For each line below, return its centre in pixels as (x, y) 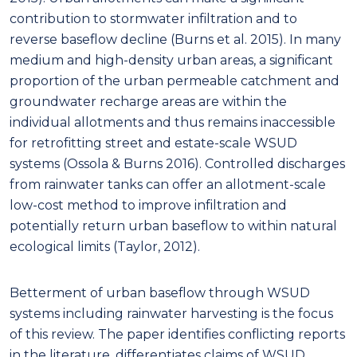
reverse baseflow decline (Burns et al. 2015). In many (175, 39)
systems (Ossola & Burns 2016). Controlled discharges (177, 163)
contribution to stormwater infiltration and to (153, 18)
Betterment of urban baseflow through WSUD (160, 292)
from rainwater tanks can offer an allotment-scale (168, 184)
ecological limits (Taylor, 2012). (105, 246)
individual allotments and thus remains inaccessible (173, 122)
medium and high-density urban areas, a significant (171, 60)
